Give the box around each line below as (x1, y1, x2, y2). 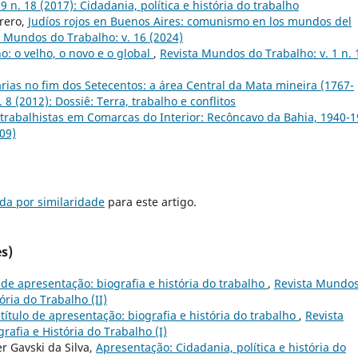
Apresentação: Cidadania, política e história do (96, 340, 346, 356)
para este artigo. (105, 194, 197, 210)
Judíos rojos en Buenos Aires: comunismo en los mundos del (28, 14, 352, 30)
